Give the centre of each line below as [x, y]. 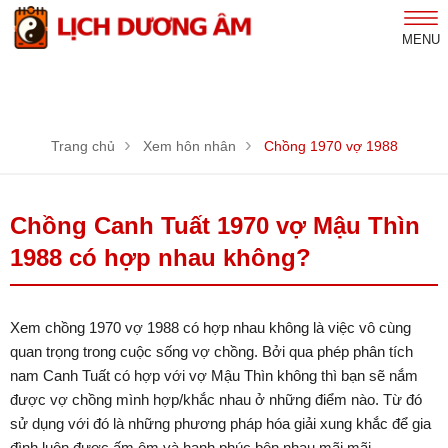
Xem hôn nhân [189, 146]
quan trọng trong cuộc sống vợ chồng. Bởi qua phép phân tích [211, 352]
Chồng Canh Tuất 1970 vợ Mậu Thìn [215, 226]
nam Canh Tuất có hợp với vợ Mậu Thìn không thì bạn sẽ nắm [214, 376]
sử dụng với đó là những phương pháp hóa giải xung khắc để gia [220, 424]
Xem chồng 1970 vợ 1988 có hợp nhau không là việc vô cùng [210, 328]
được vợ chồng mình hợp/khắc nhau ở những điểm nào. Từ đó [216, 400]
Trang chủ [82, 146]
